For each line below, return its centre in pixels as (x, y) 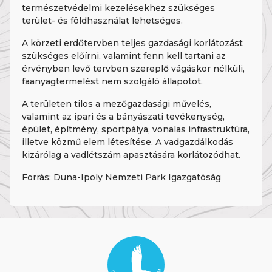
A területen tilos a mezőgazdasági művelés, (117, 104)
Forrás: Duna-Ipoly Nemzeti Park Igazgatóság (121, 177)
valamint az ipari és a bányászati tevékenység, (123, 117)
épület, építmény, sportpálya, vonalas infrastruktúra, (136, 129)
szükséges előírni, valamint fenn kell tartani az (124, 56)
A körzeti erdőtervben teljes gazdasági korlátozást (132, 43)
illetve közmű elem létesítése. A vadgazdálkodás (127, 142)
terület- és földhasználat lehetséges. (102, 21)
